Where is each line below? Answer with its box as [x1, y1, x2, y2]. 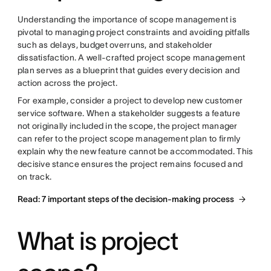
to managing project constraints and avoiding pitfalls [45, 27, 250, 37]
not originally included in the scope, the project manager [17, 121, 238, 131]
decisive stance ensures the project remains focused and [17, 159, 243, 169]
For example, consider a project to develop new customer [17, 96, 243, 105]
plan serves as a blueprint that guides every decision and [17, 65, 240, 75]
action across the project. [17, 78, 117, 88]
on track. [17, 172, 52, 181]
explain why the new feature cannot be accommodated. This [17, 146, 253, 156]
